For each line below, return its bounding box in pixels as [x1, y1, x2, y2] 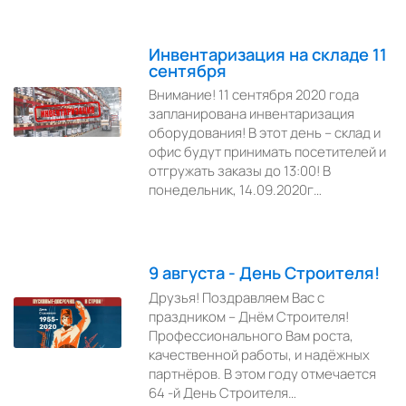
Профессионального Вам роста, [149, 325, 354, 345]
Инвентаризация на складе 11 [149, 42, 388, 66]
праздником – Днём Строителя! [149, 306, 350, 326]
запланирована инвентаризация [149, 104, 355, 124]
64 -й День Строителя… [149, 382, 297, 402]
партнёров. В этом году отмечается [149, 363, 377, 383]
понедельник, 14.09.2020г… [149, 180, 323, 200]
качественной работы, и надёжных [149, 344, 371, 364]
